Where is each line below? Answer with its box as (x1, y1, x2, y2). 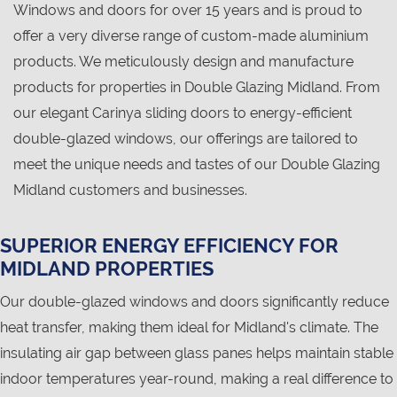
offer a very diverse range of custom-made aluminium (13, 27, 369, 45)
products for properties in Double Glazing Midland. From (13, 79, 380, 97)
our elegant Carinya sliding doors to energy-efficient (13, 105, 352, 122)
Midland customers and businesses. (13, 182, 247, 199)
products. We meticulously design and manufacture (13, 53, 354, 71)
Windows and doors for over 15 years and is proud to (13, 2, 362, 19)
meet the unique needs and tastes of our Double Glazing (13, 156, 380, 174)
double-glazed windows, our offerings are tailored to (13, 130, 358, 148)
